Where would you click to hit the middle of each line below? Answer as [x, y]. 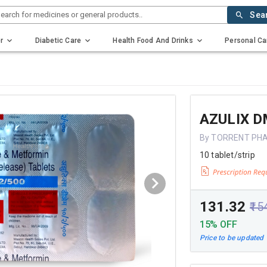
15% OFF [218, 224]
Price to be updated [232, 238]
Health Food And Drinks [153, 40]
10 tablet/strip [227, 155]
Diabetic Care [58, 40]
